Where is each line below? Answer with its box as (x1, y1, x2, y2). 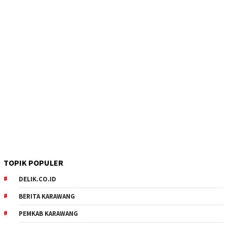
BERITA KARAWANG (19, 192, 75, 201)
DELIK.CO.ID (19, 174, 56, 183)
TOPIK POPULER (4, 157, 63, 168)
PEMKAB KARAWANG (19, 209, 78, 218)
